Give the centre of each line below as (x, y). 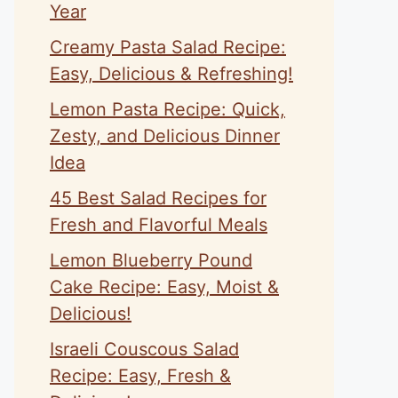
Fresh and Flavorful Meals (159, 225)
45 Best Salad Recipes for (158, 198)
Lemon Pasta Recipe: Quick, (167, 109)
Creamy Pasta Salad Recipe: (168, 47)
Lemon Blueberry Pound (151, 260)
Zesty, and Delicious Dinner (165, 136)
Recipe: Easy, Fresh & (140, 376)
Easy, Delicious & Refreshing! (171, 74)
